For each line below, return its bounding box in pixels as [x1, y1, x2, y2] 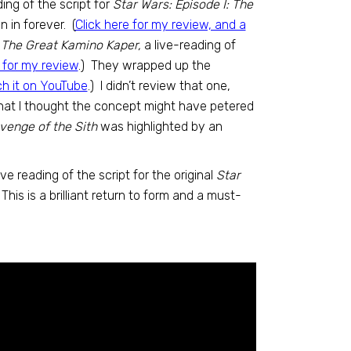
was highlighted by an [96, 119, 223, 134]
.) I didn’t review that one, [87, 78, 230, 93]
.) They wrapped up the [78, 58, 211, 73]
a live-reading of [140, 38, 236, 52]
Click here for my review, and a [74, 17, 246, 32]
